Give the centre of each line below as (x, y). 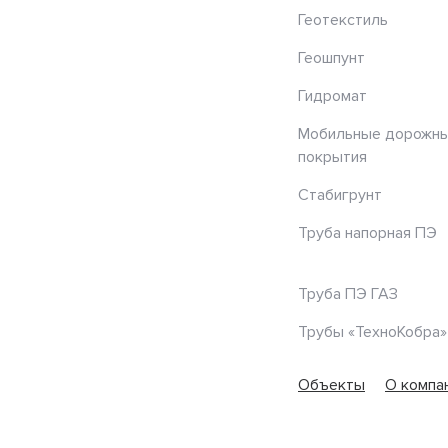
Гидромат (332, 96)
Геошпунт (331, 58)
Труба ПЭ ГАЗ (348, 294)
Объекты (331, 385)
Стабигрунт (340, 195)
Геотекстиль (343, 20)
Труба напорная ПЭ (367, 233)
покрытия (332, 157)
